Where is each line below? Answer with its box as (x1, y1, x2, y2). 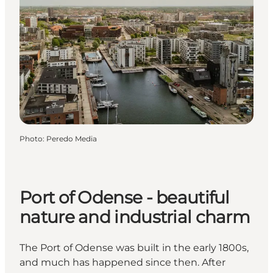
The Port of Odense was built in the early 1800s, (19, 241, 249, 253)
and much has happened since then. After (19, 256, 225, 268)
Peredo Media (46, 134, 97, 144)
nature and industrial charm (19, 206, 250, 227)
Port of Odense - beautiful (19, 186, 230, 208)
